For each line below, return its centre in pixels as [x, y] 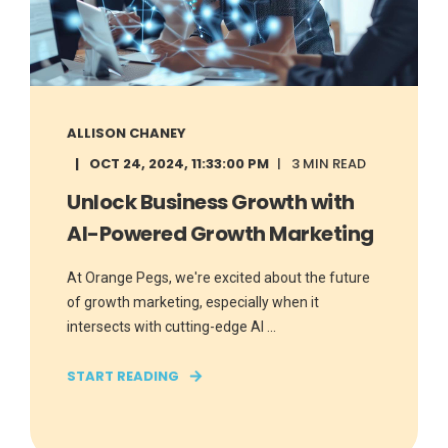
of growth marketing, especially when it [192, 302]
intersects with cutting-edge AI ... [171, 327]
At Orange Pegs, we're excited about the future [218, 277]
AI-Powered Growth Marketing [220, 234]
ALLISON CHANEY [126, 133]
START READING [123, 376]
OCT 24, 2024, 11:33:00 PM [179, 164]
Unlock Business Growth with [210, 202]
